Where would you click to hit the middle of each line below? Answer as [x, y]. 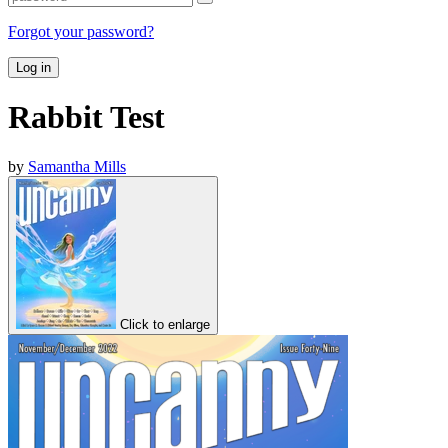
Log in [33, 67]
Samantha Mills [77, 166]
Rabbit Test [86, 117]
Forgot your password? [81, 31]
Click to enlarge [165, 324]
